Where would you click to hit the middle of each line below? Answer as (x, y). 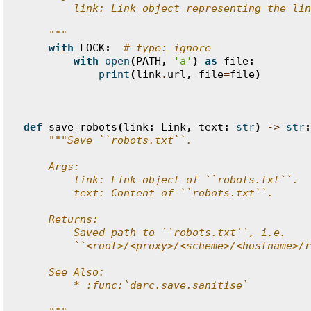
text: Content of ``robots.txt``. (149, 193)
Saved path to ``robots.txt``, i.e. (155, 233)
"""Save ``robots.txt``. (120, 140)
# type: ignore (167, 48)
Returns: (61, 219)
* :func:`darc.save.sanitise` (136, 285)
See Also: (64, 272)
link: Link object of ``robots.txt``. (161, 180)
